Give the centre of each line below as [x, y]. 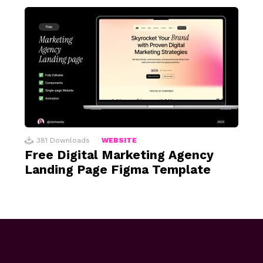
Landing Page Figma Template [118, 170]
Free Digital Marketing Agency [119, 155]
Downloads [70, 141]
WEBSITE [119, 141]
